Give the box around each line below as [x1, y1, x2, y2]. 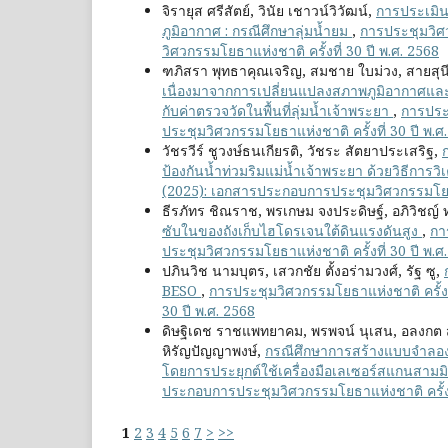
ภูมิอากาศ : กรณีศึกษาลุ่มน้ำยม [162, 21, 352, 41]
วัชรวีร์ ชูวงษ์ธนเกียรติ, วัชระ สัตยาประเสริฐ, [162, 141, 442, 161]
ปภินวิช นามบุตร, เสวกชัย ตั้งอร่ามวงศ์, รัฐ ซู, [162, 261, 444, 281]
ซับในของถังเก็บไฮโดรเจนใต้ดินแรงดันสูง [162, 221, 422, 241]
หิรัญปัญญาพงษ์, [162, 341, 265, 361]
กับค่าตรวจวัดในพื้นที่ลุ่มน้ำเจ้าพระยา [162, 101, 393, 121]
